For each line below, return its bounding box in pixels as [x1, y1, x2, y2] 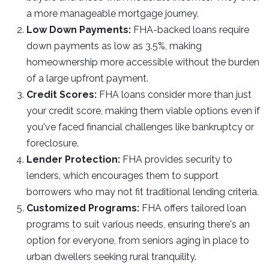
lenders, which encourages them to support [26, 170, 219, 181]
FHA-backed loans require [131, 24, 249, 35]
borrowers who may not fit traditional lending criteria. [26, 186, 259, 198]
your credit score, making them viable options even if [26, 105, 260, 116]
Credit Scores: [26, 89, 97, 100]
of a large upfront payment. [26, 73, 148, 84]
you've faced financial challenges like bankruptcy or [26, 121, 254, 133]
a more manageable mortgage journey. [26, 8, 199, 19]
